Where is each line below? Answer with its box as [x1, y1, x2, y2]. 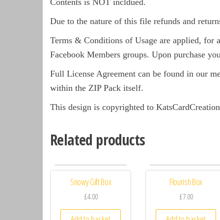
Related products [50, 130, 145, 150]
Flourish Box [169, 176, 202, 188]
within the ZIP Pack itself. [50, 83, 143, 93]
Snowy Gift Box [70, 176, 111, 188]
